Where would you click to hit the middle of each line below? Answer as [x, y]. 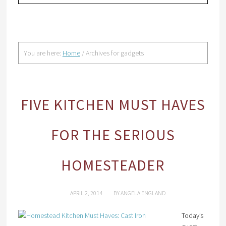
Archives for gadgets [114, 53]
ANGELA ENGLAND [143, 193]
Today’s [192, 215]
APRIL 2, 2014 [87, 193]
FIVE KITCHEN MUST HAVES [113, 104]
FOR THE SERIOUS [113, 135]
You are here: [43, 53]
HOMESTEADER [113, 165]
